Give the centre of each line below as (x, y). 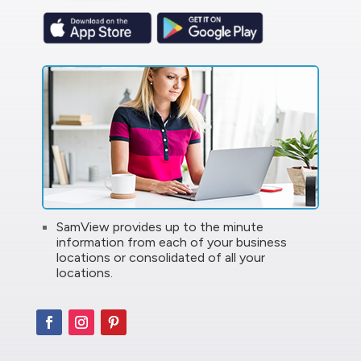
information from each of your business (171, 242)
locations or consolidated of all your (160, 257)
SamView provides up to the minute (160, 226)
